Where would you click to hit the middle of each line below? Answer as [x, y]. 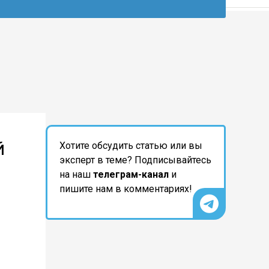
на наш [76, 174]
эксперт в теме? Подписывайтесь [135, 160]
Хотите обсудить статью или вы [131, 146]
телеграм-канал [131, 174]
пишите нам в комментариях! [126, 189]
